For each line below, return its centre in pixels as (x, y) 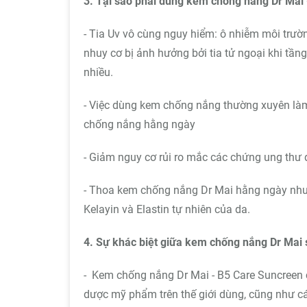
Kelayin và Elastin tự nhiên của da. (167, 210)
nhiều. (98, 73)
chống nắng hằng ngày (139, 125)
